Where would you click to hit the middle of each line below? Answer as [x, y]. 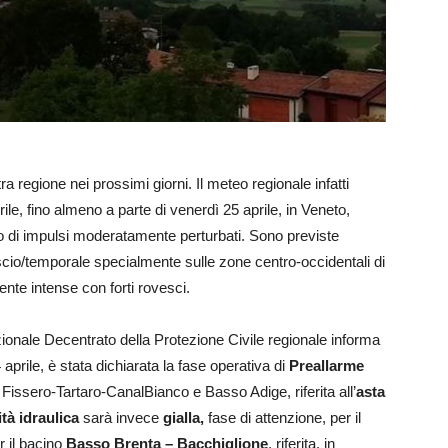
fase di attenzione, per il [282, 417]
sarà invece [121, 417]
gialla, [183, 417]
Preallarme [326, 365]
